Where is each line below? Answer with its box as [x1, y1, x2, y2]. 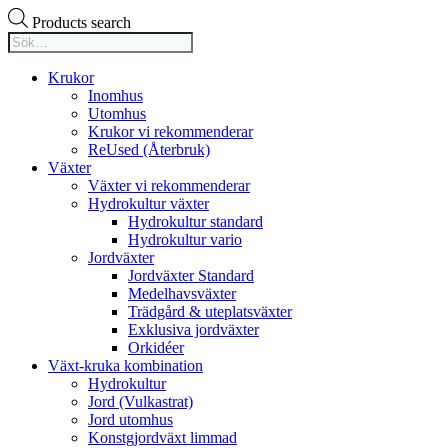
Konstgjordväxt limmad [88, 428, 237, 446]
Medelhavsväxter [128, 284, 236, 302]
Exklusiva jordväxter [128, 320, 259, 338]
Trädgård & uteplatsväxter [128, 302, 292, 320]
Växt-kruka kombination [48, 356, 203, 374]
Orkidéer [128, 338, 184, 356]
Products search [32, 13, 131, 31]
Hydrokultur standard [128, 212, 263, 230]
